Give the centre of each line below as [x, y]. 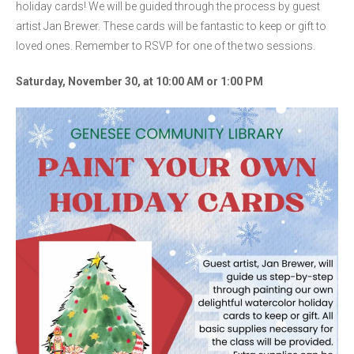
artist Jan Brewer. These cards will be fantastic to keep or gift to [171, 26]
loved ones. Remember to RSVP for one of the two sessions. [167, 46]
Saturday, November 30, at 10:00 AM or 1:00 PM [139, 81]
